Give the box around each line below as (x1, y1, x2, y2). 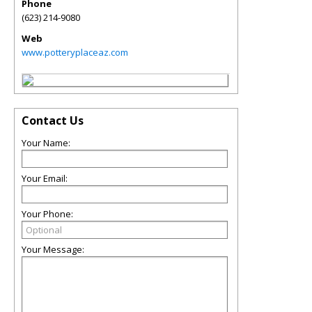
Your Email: (22, 172, 68, 185)
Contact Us (22, 113, 84, 128)
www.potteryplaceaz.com (22, 46, 128, 58)
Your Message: (22, 243, 84, 256)
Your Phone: (22, 208, 73, 220)
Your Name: (22, 136, 70, 149)
